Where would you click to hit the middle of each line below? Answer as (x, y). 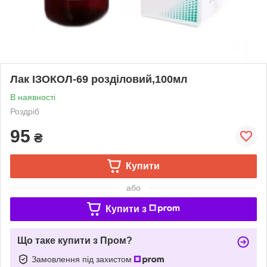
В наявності (33, 97)
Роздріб (25, 111)
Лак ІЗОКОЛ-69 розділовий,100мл (99, 79)
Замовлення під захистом (83, 259)
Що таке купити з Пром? (75, 240)
